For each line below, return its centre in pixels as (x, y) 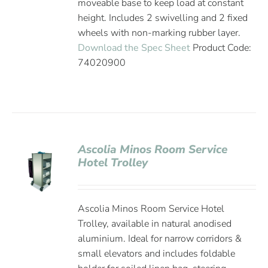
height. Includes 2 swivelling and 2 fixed (163, 18)
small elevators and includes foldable (157, 254)
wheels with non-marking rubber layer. (159, 33)
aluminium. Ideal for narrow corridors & (160, 239)
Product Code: (221, 48)
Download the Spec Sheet (134, 48)
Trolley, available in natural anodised (155, 224)
